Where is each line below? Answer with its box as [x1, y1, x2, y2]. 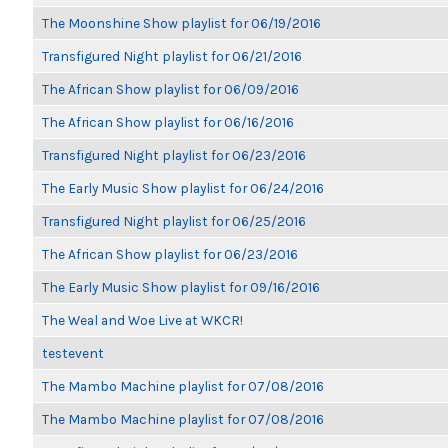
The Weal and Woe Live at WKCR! [42, 312, 243, 328]
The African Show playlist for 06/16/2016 [42, 114, 294, 130]
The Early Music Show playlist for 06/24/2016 [42, 180, 324, 196]
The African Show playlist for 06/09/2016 [42, 81, 299, 97]
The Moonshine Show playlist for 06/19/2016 [42, 15, 321, 31]
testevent [42, 345, 104, 361]
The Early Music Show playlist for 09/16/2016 [42, 279, 320, 295]
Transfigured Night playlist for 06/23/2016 [42, 147, 306, 163]
